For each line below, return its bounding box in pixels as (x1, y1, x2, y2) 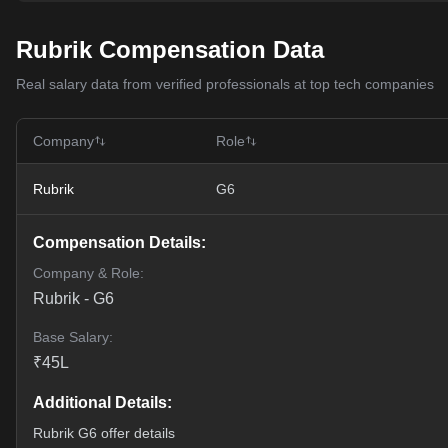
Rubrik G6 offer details (33, 425, 175, 441)
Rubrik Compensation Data (16, 36, 324, 63)
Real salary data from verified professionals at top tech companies (16, 76, 434, 92)
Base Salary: (33, 329, 113, 345)
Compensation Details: (33, 234, 206, 251)
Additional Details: (33, 394, 172, 411)
